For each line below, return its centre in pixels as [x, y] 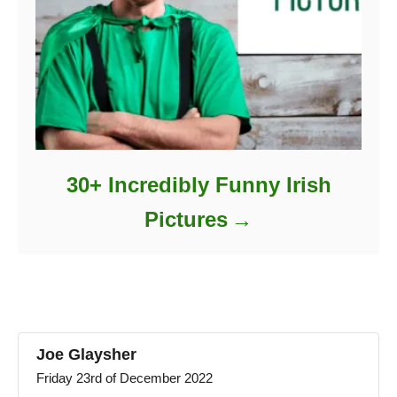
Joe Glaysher [86, 355]
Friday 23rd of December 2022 [125, 378]
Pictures [186, 220]
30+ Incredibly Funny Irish [198, 185]
